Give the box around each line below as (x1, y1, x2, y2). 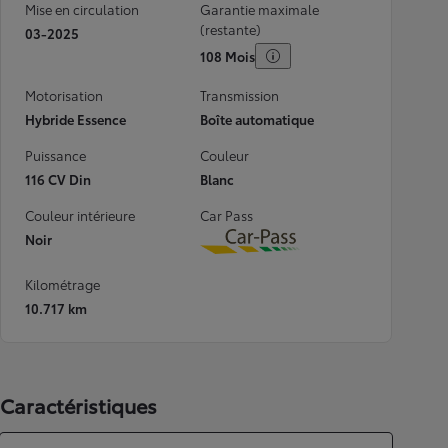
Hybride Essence (25, 110, 126, 128)
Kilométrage (25, 274, 100, 293)
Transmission (200, 86, 279, 104)
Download (249, 240, 328, 264)
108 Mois (200, 47, 255, 65)
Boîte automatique (200, 110, 314, 128)
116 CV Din (25, 170, 91, 188)
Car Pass (200, 206, 253, 224)
